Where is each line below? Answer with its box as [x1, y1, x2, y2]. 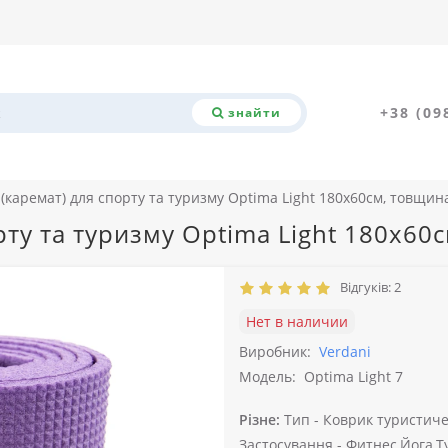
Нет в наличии [246, 312, 348, 331]
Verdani [319, 342, 371, 361]
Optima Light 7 [304, 367, 403, 386]
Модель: [239, 367, 296, 386]
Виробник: [239, 342, 311, 361]
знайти [227, 103, 281, 121]
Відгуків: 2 [334, 278, 401, 296]
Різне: [239, 410, 280, 429]
